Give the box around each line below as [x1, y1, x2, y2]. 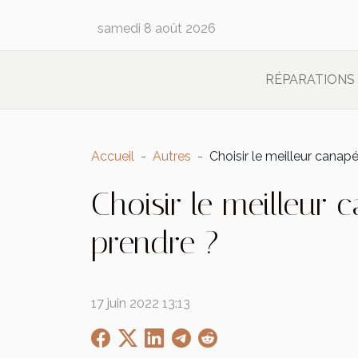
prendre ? [91, 224, 219, 261]
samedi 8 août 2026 [97, 21, 216, 36]
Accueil [91, 149, 134, 164]
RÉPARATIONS [265, 72, 355, 87]
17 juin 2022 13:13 [91, 296, 190, 311]
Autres [153, 149, 191, 164]
